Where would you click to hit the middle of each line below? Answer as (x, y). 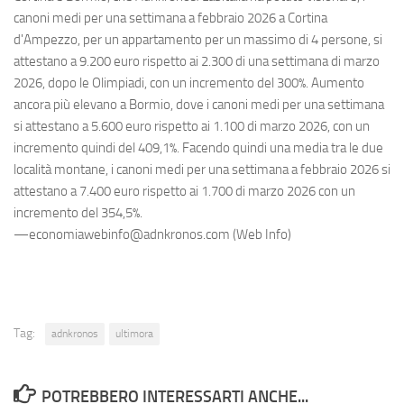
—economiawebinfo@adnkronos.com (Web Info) (152, 235)
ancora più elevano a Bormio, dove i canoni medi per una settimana (199, 105)
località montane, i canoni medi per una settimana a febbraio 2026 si (202, 170)
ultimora (134, 334)
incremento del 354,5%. (79, 213)
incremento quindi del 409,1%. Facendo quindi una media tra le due (198, 148)
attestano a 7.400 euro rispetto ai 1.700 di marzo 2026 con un (184, 192)
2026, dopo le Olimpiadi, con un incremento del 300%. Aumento (189, 83)
